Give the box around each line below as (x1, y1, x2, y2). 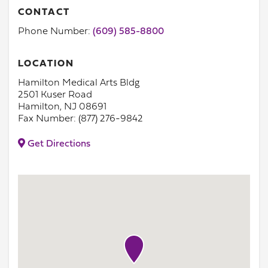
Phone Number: (18, 27, 93, 36)
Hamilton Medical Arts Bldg (18, 78, 139, 88)
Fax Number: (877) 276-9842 (18, 114, 143, 124)
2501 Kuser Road (18, 90, 92, 100)
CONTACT (18, 8, 70, 17)
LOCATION (18, 59, 74, 69)
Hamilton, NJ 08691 (18, 102, 106, 112)
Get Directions (25, 139, 90, 149)
